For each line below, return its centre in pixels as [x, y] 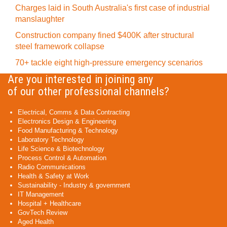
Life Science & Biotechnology [61, 149]
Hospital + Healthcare [49, 203]
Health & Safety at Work [53, 176]
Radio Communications [52, 167]
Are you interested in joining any [81, 79]
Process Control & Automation [62, 158]
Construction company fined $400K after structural [105, 35]
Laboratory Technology [51, 140]
